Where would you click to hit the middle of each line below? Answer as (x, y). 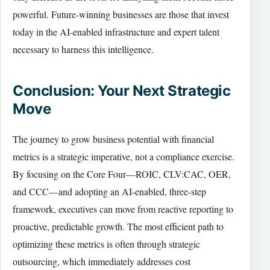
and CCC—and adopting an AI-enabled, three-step (109, 192)
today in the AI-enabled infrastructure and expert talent (116, 31)
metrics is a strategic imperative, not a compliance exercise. (124, 157)
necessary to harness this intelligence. (83, 49)
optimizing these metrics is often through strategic (106, 244)
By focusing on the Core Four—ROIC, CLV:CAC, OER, (122, 174)
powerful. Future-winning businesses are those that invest (121, 14)
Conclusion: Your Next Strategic (122, 91)
